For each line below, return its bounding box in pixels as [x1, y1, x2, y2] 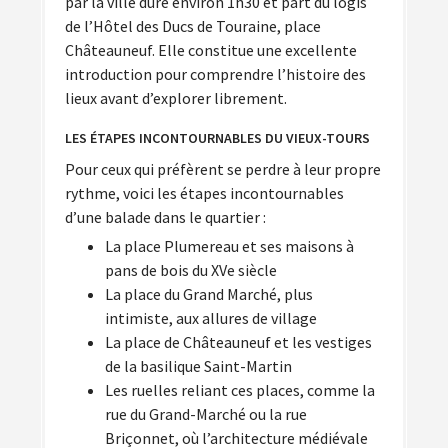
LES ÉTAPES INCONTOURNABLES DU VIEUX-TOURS [65, 129, 370, 148]
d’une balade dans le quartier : [65, 206, 266, 227]
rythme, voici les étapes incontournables [65, 182, 344, 203]
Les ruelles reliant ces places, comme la [105, 379, 375, 400]
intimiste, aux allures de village [105, 307, 317, 328]
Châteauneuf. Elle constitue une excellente [65, 40, 357, 61]
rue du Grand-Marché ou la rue [105, 403, 307, 424]
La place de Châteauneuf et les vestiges [105, 331, 372, 352]
